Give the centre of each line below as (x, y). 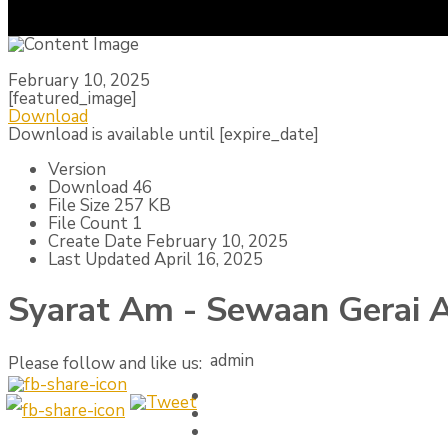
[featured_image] (72, 98)
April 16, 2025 (208, 259)
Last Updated (101, 259)
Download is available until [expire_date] (163, 134)
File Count (90, 223)
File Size (81, 205)
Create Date (97, 241)
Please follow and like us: (105, 363)
